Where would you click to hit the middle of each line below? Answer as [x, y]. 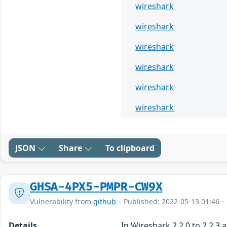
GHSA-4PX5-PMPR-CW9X [96, 187]
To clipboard [130, 148]
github [105, 202]
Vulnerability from [62, 202]
